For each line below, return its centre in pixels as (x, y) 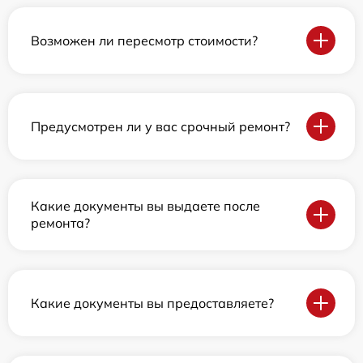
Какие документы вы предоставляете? (152, 303)
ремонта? (60, 223)
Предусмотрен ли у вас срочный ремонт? (160, 126)
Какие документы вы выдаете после (145, 206)
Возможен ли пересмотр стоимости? (144, 40)
